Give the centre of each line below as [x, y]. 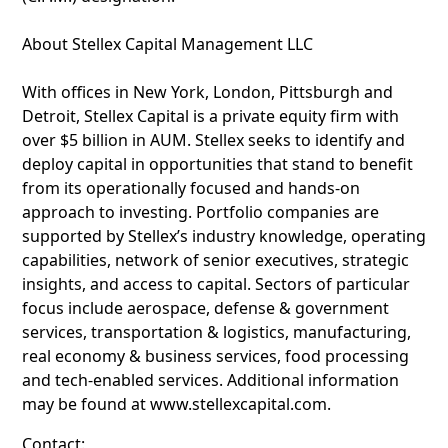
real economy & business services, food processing [215, 356]
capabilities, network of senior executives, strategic [215, 260]
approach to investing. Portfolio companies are [200, 212]
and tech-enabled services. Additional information [210, 380]
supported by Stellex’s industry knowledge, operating [224, 236]
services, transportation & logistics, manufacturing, [216, 332]
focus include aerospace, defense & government [205, 308]
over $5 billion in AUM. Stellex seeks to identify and [213, 140]
